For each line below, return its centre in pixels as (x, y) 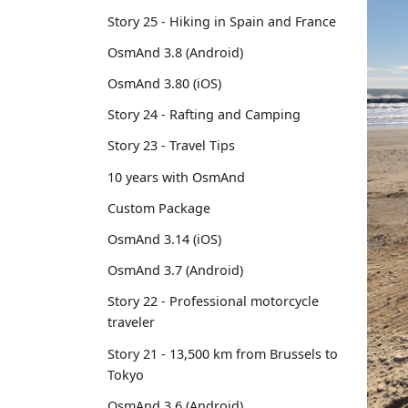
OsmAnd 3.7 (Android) (175, 270)
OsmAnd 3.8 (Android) (175, 52)
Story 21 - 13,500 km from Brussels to (223, 353)
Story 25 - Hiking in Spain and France (222, 21)
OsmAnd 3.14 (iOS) (164, 239)
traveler (131, 322)
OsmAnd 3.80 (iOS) (164, 84)
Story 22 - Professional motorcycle (213, 301)
